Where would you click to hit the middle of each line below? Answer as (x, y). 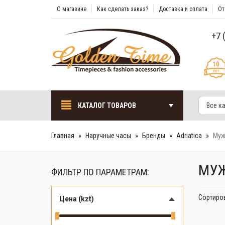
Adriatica (189, 136)
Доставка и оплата (183, 9)
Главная (63, 136)
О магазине (72, 9)
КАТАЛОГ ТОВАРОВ (106, 105)
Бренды (154, 136)
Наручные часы (108, 136)
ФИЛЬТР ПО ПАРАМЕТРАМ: (100, 172)
